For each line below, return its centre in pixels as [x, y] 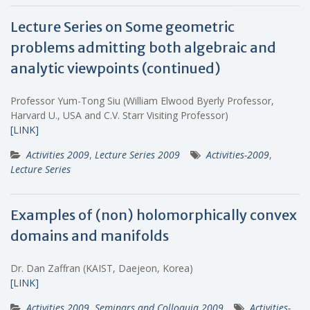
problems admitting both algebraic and [143, 47]
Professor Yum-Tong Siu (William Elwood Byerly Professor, [142, 100]
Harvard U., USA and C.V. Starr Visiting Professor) [122, 115]
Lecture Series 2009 [137, 154]
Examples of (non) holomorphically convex [154, 215]
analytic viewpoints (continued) [116, 68]
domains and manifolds [90, 235]
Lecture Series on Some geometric [122, 26]
